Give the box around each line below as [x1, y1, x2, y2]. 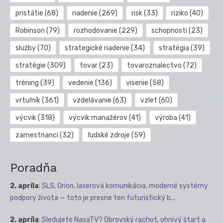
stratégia [158, 44, 189, 53]
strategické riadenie [64, 44, 129, 53]
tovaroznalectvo [126, 61, 182, 70]
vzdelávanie [72, 96, 111, 105]
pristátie [15, 9, 43, 18]
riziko [171, 9, 189, 18]
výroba [154, 113, 177, 122]
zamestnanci [15, 131, 58, 140]
